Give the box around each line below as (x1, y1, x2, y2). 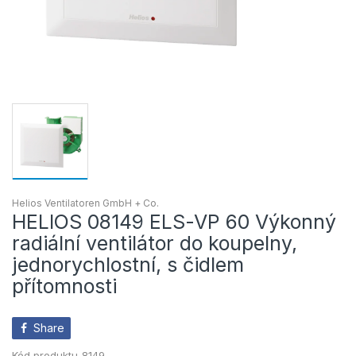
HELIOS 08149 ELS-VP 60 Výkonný (12, 209, 336, 234)
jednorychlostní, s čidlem (12, 252, 244, 277)
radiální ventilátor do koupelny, (12, 230, 297, 255)
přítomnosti (12, 273, 117, 298)
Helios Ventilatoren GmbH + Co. (12, 196, 159, 209)
